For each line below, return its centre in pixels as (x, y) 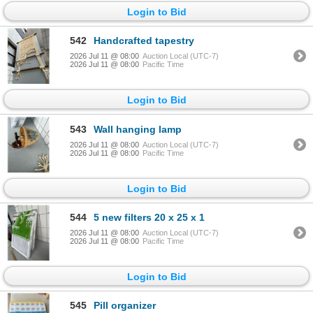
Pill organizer (125, 306)
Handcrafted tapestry (144, 41)
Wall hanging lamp (138, 129)
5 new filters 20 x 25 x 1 (149, 217)
